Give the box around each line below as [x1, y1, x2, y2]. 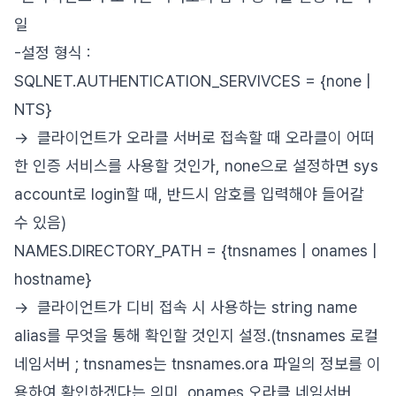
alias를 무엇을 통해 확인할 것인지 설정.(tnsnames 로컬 [14, 326, 378, 345]
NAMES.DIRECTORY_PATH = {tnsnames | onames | [14, 241, 377, 260]
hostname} [14, 270, 91, 288]
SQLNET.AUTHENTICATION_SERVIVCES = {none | [14, 72, 371, 90]
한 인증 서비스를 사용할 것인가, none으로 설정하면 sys [14, 156, 378, 175]
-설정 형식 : [14, 43, 90, 62]
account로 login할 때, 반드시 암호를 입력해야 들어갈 [14, 185, 364, 203]
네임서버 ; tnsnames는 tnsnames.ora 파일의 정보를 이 [14, 354, 381, 373]
